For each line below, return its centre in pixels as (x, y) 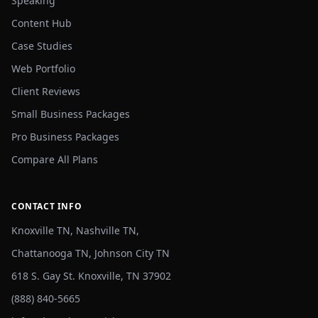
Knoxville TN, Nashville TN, (75, 230)
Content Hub (42, 23)
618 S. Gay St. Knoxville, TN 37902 (91, 276)
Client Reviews (46, 91)
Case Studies (42, 46)
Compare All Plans (55, 159)
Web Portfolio (43, 68)
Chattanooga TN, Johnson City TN (91, 253)
